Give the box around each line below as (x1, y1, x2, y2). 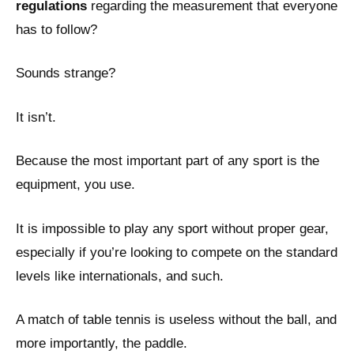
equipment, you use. (16, 177, 135, 193)
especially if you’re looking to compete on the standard (16, 244, 337, 260)
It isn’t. (16, 109, 56, 125)
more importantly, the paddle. (16, 336, 187, 352)
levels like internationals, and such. (16, 268, 224, 284)
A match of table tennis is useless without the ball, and (16, 312, 337, 328)
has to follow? (16, 21, 97, 37)
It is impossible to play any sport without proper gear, (16, 220, 329, 236)
